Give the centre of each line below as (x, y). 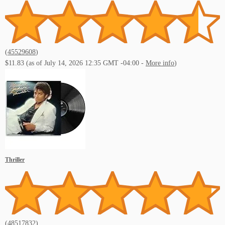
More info (160, 63)
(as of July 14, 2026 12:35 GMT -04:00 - (86, 63)
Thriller (15, 160)
